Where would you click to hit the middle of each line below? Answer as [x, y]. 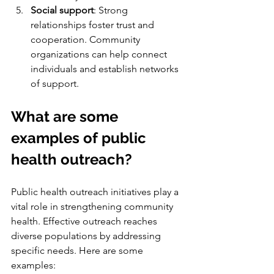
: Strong [112, 10]
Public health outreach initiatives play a [96, 192]
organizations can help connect [100, 54]
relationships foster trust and [94, 25]
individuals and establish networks [106, 69]
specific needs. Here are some [78, 251]
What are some [66, 117]
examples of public [80, 138]
